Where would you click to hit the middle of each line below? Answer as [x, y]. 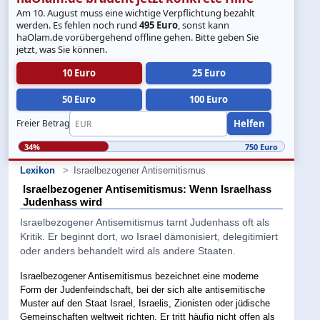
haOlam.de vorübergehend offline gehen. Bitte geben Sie [138, 37]
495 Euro [159, 25]
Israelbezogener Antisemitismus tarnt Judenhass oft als [145, 222]
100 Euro [209, 99]
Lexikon [38, 171]
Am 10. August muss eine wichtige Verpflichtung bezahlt [136, 12]
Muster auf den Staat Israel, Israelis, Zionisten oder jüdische [145, 304]
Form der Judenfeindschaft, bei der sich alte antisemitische [143, 290]
